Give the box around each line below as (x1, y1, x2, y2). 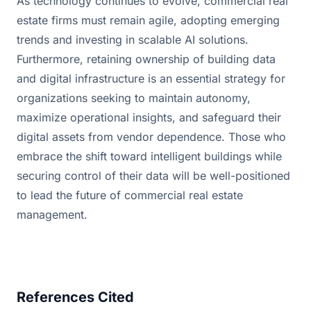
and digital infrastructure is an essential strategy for (17, 71, 285, 85)
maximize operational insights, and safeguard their (17, 110, 281, 124)
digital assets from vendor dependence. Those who (17, 129, 286, 144)
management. (17, 207, 87, 221)
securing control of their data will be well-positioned (17, 168, 290, 183)
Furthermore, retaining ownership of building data (17, 51, 276, 66)
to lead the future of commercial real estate (17, 187, 243, 202)
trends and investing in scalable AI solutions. (17, 32, 249, 47)
